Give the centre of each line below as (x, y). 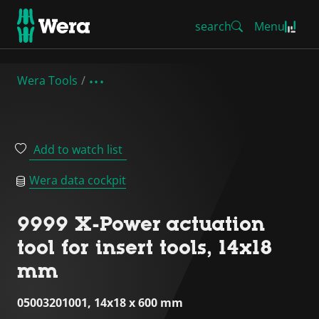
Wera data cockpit (78, 180)
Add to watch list (78, 150)
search (213, 26)
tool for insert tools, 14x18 (145, 247)
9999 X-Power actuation (141, 224)
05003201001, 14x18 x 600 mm (100, 303)
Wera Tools (47, 80)
